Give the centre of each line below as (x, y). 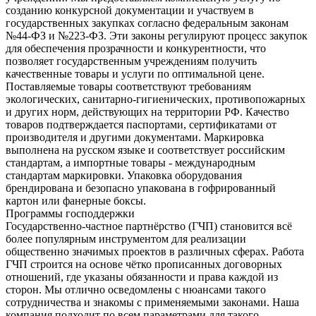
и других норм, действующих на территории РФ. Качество (147, 111)
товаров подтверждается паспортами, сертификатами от (141, 124)
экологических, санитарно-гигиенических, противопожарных (156, 99)
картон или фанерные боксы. (76, 200)
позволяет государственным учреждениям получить (131, 61)
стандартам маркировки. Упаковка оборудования (124, 175)
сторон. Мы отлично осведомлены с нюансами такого (136, 289)
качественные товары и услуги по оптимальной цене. (135, 73)
